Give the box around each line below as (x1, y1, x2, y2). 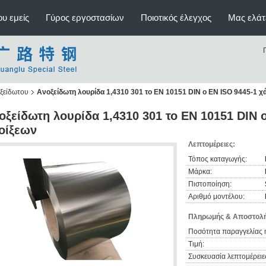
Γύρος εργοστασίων (46, 12, 124, 23)
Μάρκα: (188, 167, 212, 176)
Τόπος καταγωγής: (188, 155, 247, 163)
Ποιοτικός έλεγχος (141, 12, 211, 23)
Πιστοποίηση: (188, 180, 232, 188)
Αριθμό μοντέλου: (188, 192, 245, 201)
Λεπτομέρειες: (188, 140, 235, 148)
